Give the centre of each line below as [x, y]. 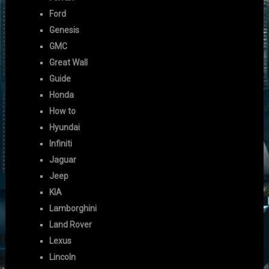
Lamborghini [73, 209]
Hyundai [65, 128]
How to [63, 111]
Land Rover [71, 225]
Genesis [65, 30]
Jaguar [63, 160]
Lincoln [63, 257]
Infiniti [61, 144]
